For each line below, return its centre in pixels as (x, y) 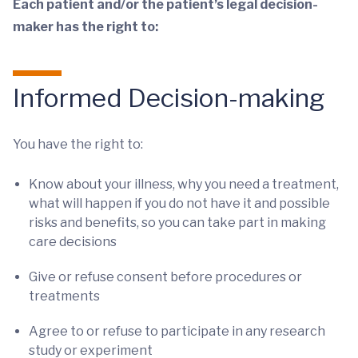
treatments (64, 296)
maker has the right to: (86, 27)
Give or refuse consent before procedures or (165, 277)
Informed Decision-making (169, 98)
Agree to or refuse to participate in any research (177, 331)
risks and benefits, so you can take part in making (177, 223)
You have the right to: (78, 144)
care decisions (73, 242)
